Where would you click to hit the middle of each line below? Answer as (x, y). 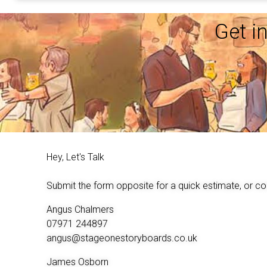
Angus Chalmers (80, 209)
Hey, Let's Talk (75, 157)
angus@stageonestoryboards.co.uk (122, 238)
